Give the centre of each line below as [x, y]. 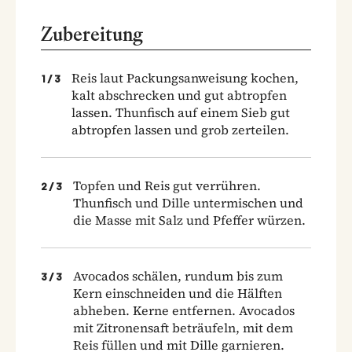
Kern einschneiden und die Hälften [178, 293]
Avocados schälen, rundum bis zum [178, 276]
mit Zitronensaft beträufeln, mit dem [183, 328]
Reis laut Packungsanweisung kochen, [185, 78]
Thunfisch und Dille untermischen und [188, 203]
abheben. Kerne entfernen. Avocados [184, 310]
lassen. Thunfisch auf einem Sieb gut [181, 112]
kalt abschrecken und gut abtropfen [179, 95]
